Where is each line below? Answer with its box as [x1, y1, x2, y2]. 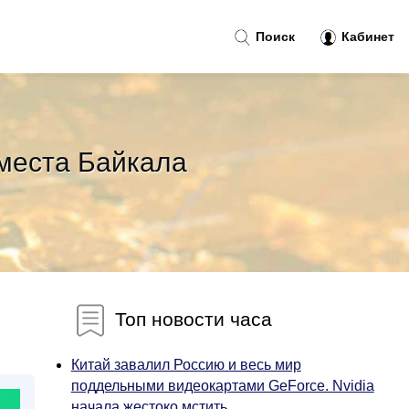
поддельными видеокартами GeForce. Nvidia [70, 378, 374, 393]
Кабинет [338, 29, 394, 44]
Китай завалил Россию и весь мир [70, 357, 301, 372]
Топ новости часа [109, 308, 272, 330]
